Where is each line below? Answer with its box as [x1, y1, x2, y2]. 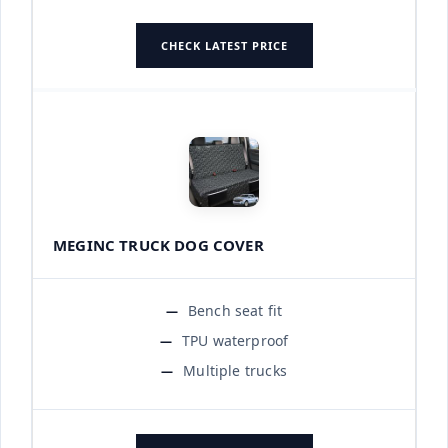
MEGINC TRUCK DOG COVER [53, 234, 264, 255]
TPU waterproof [181, 330, 289, 350]
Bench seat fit [187, 300, 283, 320]
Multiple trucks [183, 360, 287, 380]
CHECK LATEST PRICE [160, 37, 288, 53]
